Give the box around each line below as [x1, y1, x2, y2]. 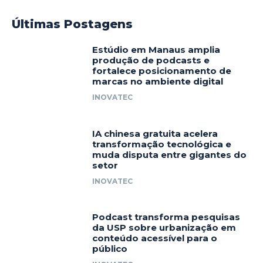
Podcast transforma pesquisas [92, 211, 241, 223]
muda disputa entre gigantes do [92, 149, 247, 160]
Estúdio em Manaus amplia [92, 44, 221, 56]
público [92, 243, 128, 255]
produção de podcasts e [92, 55, 210, 66]
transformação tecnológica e [92, 138, 232, 150]
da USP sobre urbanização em [92, 222, 237, 234]
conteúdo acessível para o [92, 232, 218, 244]
